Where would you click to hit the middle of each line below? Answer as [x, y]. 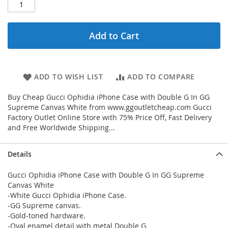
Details [20, 154]
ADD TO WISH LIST [69, 77]
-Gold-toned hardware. [47, 216]
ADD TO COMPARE [161, 77]
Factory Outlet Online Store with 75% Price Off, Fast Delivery [110, 118]
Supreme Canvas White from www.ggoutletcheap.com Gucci [110, 107]
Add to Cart [114, 36]
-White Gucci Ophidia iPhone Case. [67, 195]
